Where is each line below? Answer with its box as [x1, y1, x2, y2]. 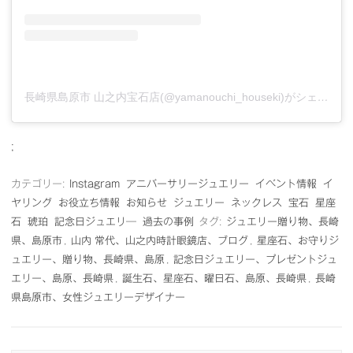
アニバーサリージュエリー [126, 179, 249, 190]
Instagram [69, 179, 120, 190]
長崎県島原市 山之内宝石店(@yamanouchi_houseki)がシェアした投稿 [318, 91, 329, 104]
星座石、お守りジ [257, 236, 339, 247]
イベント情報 [255, 179, 317, 190]
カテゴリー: [11, 179, 68, 190]
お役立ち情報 [58, 198, 120, 209]
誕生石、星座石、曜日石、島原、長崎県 [122, 273, 307, 284]
